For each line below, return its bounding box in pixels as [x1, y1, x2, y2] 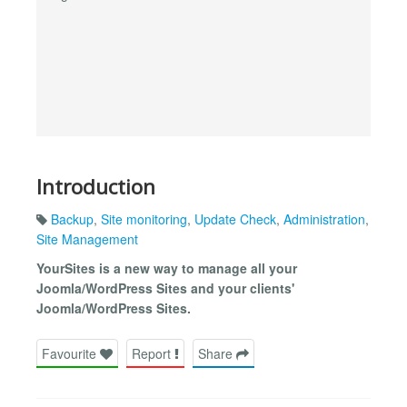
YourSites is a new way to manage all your [36, 259, 297, 278]
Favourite [42, 343, 100, 362]
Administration [283, 210, 365, 229]
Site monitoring [101, 210, 187, 229]
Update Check [194, 210, 276, 229]
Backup [51, 210, 94, 229]
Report [132, 343, 174, 362]
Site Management [36, 230, 138, 249]
